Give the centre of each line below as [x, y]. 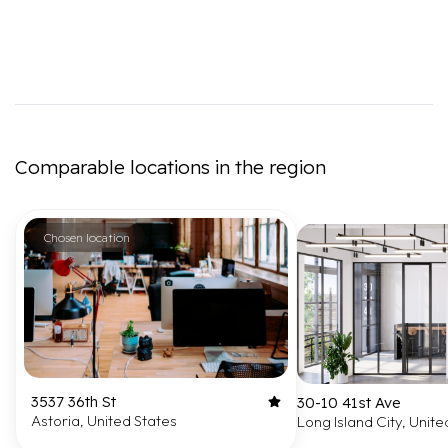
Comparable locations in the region [170, 167]
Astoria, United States [104, 420]
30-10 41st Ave [349, 402]
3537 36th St [73, 401]
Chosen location [87, 237]
